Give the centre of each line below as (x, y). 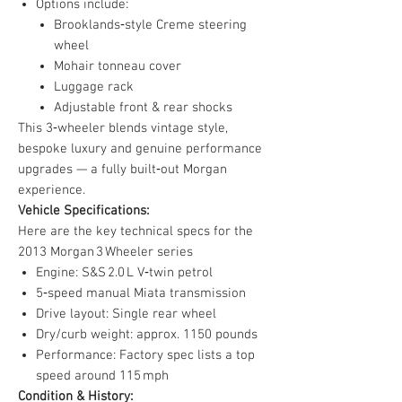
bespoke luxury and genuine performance (140, 149)
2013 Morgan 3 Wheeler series (107, 253)
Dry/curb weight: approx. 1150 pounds (147, 335)
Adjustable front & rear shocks (143, 108)
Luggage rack (94, 87)
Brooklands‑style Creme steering (150, 26)
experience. (52, 191)
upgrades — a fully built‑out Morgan (122, 170)
